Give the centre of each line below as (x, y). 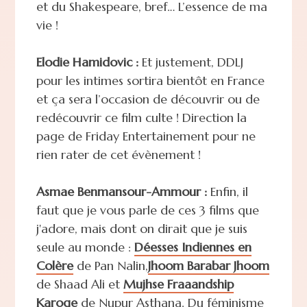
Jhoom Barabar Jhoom (208, 265)
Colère (54, 265)
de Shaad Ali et (79, 284)
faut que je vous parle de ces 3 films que (147, 210)
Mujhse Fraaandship (178, 284)
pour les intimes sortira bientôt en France (150, 80)
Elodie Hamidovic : (87, 62)
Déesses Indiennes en (193, 247)
